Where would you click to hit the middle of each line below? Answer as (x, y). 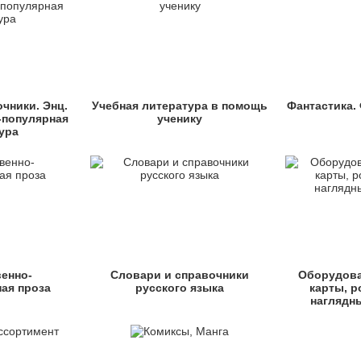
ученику (180, 118)
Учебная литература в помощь (180, 106)
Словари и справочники (180, 275)
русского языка (180, 288)
